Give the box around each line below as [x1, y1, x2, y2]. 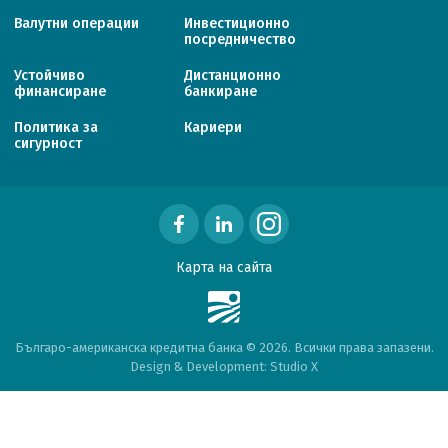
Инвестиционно [184, 15, 290, 33]
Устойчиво [14, 67, 85, 85]
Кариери [184, 119, 242, 137]
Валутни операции [14, 15, 139, 33]
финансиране [14, 83, 106, 101]
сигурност [14, 135, 82, 153]
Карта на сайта [176, 259, 272, 277]
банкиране [184, 83, 257, 101]
